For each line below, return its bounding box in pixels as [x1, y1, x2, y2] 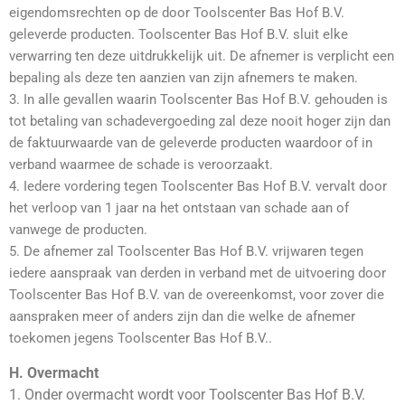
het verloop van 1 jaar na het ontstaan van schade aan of [9, 200, 349, 217]
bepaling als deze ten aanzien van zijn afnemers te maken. [9, 70, 358, 87]
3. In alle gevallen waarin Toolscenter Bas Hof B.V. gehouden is [9, 91, 388, 108]
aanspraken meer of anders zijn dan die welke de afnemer [9, 308, 355, 325]
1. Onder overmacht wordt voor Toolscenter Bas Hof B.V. [9, 385, 365, 403]
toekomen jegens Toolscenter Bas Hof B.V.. [9, 330, 272, 347]
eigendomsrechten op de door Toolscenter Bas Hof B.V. [9, 5, 344, 22]
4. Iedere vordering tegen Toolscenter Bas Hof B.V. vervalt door [9, 178, 387, 195]
